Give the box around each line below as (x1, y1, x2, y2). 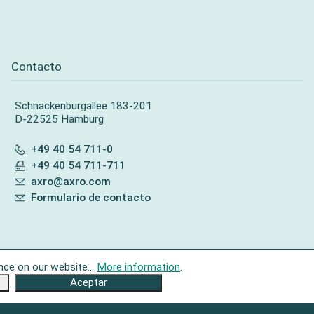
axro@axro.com (31, 175, 111, 189)
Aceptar (69, 276, 107, 289)
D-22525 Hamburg (15, 113, 104, 126)
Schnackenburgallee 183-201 (15, 100, 152, 113)
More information (97, 261, 180, 273)
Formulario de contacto (31, 191, 151, 205)
